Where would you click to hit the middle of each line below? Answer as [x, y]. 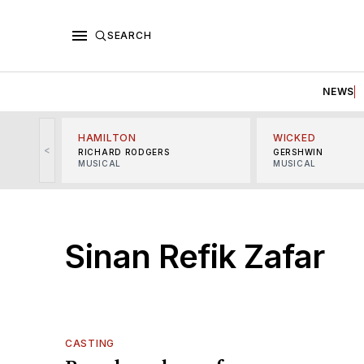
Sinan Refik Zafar [195, 256]
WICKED [295, 137]
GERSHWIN [298, 152]
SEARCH [130, 35]
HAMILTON [107, 137]
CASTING [90, 343]
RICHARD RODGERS [124, 152]
